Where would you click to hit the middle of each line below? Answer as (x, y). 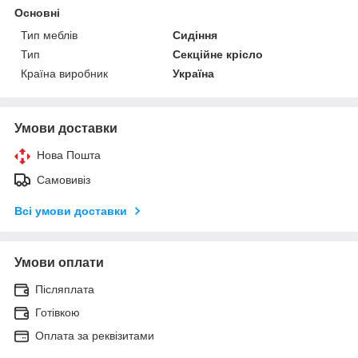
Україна (194, 73)
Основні (37, 12)
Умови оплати (59, 262)
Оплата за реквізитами (95, 335)
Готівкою (58, 312)
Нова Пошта (69, 155)
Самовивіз (64, 179)
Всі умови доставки (71, 211)
